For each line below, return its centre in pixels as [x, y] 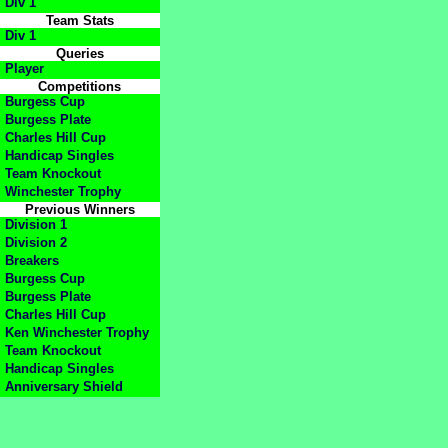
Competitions [80, 87]
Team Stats [80, 21]
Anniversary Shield [64, 387]
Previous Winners [80, 210]
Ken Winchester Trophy [77, 333]
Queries [80, 54]
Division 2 [36, 243]
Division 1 [36, 225]
